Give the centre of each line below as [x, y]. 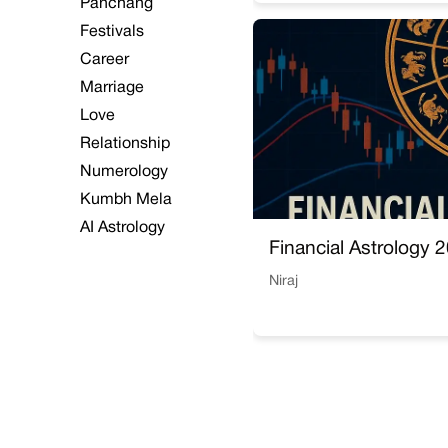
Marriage [112, 88]
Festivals [112, 32]
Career [104, 60]
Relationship [125, 144]
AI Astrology [122, 228]
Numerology [124, 172]
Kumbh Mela [126, 200]
